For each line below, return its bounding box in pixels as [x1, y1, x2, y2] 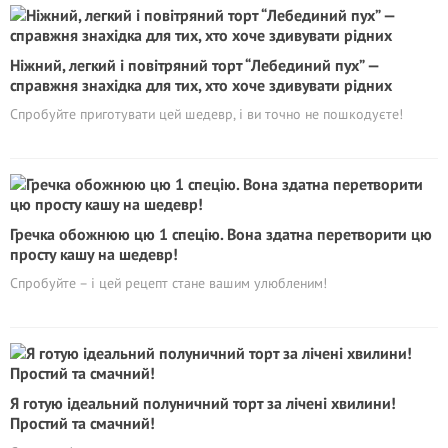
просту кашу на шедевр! [10, 244, 178, 264]
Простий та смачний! [10, 413, 155, 433]
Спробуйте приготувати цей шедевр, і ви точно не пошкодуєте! [10, 105, 403, 123]
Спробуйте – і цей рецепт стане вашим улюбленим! [10, 274, 327, 292]
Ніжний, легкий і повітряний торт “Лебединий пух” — [10, 55, 379, 75]
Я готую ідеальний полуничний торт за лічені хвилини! [10, 393, 396, 413]
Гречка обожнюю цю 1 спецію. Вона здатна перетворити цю [10, 224, 432, 244]
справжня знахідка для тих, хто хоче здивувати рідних [10, 75, 392, 95]
